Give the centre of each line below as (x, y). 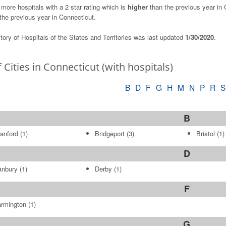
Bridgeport (109, 133)
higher (137, 7)
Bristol (205, 133)
